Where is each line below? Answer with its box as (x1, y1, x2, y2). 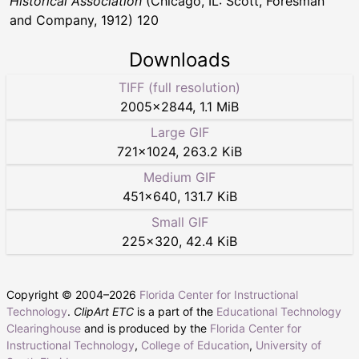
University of (256, 337, 321, 352)
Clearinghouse (6, 321, 81, 335)
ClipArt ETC (74, 304, 134, 318)
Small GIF (151, 213, 208, 230)
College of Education (141, 337, 249, 352)
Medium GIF (143, 168, 216, 185)
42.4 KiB (186, 232, 237, 249)
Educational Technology (216, 304, 341, 318)
